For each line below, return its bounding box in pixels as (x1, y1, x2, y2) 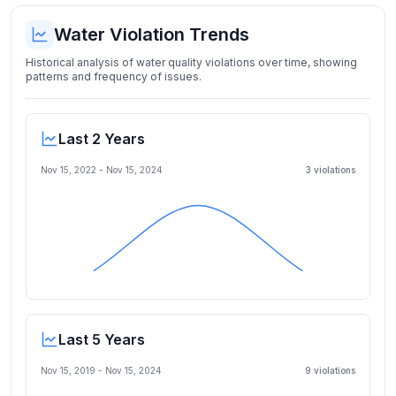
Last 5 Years (58, 331, 145, 348)
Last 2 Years (58, 130, 145, 148)
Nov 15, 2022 (41, 164, 96, 175)
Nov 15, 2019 (41, 365, 95, 376)
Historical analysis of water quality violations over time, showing (26, 56, 357, 69)
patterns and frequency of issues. (26, 70, 202, 83)
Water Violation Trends (54, 24, 249, 45)
